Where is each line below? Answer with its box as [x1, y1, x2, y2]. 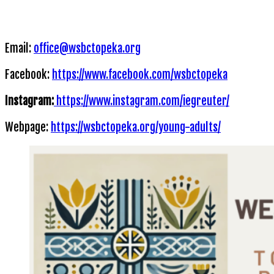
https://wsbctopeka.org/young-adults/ [51, 119, 221, 135]
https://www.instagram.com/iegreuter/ [54, 93, 229, 108]
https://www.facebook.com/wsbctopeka [52, 67, 228, 83]
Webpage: [5, 119, 51, 135]
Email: [5, 41, 34, 56]
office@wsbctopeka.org [34, 41, 141, 56]
